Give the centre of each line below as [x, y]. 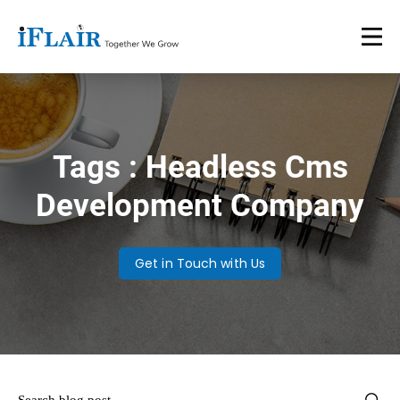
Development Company [200, 206]
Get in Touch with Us [200, 263]
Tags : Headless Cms [200, 167]
